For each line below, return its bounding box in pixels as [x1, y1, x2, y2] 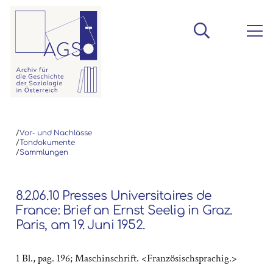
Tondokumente [19, 138, 75, 147]
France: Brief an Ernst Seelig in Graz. [15, 203, 232, 218]
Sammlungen [19, 148, 68, 157]
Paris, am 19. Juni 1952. [15, 218, 144, 232]
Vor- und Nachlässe [19, 129, 92, 137]
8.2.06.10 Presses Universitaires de [15, 188, 211, 203]
